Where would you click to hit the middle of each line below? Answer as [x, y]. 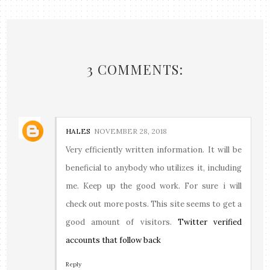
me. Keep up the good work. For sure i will [154, 186]
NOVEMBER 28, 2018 [131, 131]
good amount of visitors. [122, 222]
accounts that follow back [114, 240]
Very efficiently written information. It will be [154, 149]
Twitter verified [209, 222]
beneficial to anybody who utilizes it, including [154, 168]
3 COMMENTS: [135, 69]
